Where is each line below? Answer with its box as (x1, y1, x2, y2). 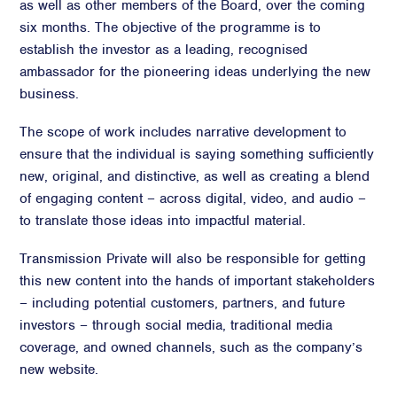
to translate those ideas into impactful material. (19, 212, 307, 230)
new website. (19, 361, 99, 378)
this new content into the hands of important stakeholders (19, 272, 376, 290)
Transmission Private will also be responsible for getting (19, 250, 367, 268)
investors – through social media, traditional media (19, 316, 333, 334)
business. (19, 85, 80, 103)
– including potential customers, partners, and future (19, 294, 346, 312)
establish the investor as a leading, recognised (19, 41, 308, 58)
